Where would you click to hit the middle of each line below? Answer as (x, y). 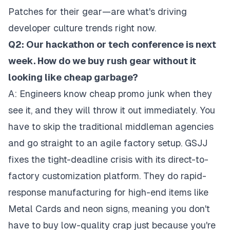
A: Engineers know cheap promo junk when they (110, 93)
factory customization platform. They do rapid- (107, 176)
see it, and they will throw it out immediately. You (112, 110)
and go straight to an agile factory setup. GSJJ (108, 143)
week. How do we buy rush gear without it (102, 61)
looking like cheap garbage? (73, 77)
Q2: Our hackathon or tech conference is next (112, 44)
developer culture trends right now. (82, 28)
